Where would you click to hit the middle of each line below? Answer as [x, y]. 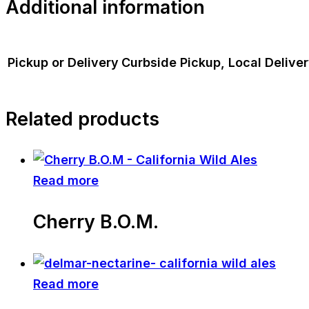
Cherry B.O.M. [96, 222]
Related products [82, 119]
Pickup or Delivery [63, 63]
